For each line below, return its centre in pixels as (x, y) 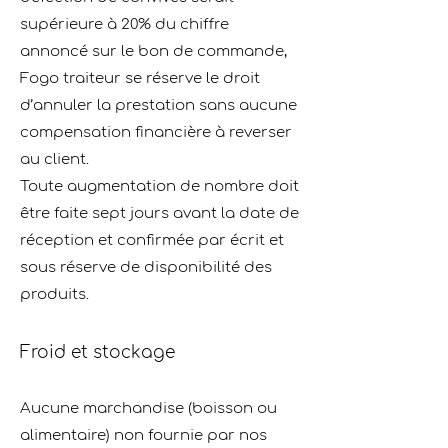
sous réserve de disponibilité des (146, 267)
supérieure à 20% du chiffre (124, 24)
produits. (54, 294)
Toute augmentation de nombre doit (159, 186)
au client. (54, 159)
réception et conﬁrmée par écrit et (152, 240)
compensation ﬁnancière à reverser (156, 132)
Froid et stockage (97, 352)
